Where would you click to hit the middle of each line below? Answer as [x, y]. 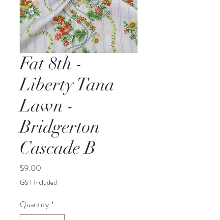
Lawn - [47, 106]
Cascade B [58, 148]
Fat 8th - [51, 63]
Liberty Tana [67, 84]
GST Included [38, 182]
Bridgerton [60, 127]
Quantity [34, 204]
